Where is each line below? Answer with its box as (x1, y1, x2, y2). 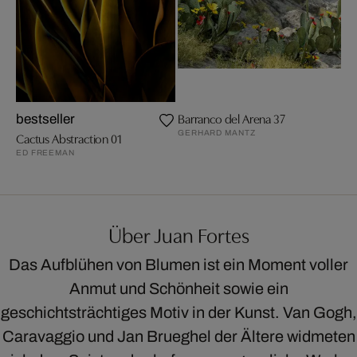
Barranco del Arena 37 (178, 109, 285, 127)
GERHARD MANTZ (178, 128, 256, 138)
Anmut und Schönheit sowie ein (69, 280, 288, 298)
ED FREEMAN (16, 148, 75, 158)
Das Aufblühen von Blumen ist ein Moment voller (9, 256, 348, 274)
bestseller (16, 112, 75, 127)
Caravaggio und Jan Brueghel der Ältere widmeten (2, 328, 355, 346)
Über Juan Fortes (108, 220, 249, 249)
